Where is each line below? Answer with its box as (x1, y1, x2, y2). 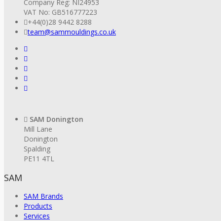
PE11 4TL (24, 154, 54, 164)
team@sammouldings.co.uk (28, 27, 116, 37)
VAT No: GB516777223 (24, 7, 97, 17)
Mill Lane (24, 124, 52, 134)
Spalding (24, 144, 50, 154)
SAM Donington (30, 114, 83, 124)
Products (24, 201, 52, 211)
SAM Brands (24, 191, 63, 201)
